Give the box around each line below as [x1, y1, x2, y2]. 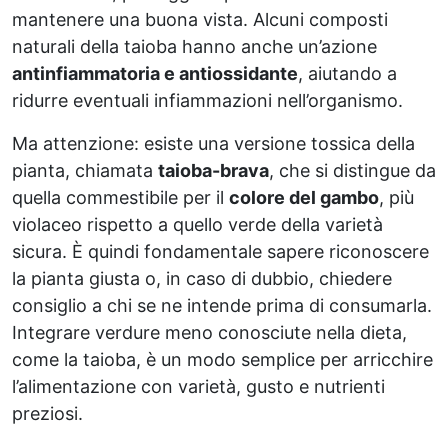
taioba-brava [158, 159, 269, 181]
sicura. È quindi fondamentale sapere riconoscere [12, 240, 429, 262]
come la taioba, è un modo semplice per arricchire [12, 348, 433, 370]
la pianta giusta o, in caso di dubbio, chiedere [12, 267, 392, 289]
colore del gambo [229, 186, 379, 208]
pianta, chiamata [12, 159, 158, 181]
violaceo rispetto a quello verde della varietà [12, 213, 383, 235]
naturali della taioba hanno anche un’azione [12, 35, 377, 57]
